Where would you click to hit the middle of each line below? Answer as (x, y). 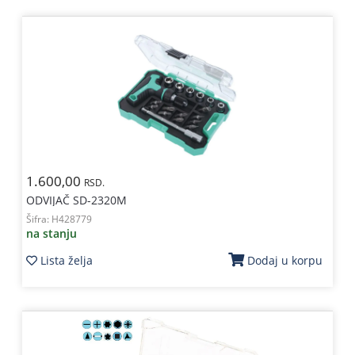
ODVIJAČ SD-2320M (76, 200)
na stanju (51, 233)
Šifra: (38, 219)
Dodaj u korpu (285, 260)
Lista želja (66, 260)
